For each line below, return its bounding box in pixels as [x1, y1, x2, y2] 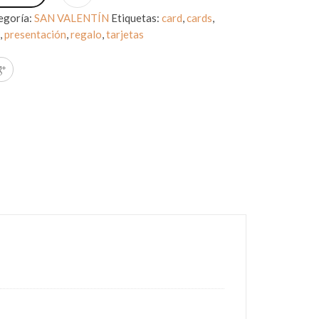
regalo [70, 28, 103, 41]
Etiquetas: [111, 11, 162, 24]
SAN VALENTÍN [34, 11, 110, 24]
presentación [4, 28, 67, 41]
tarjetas [106, 28, 145, 41]
